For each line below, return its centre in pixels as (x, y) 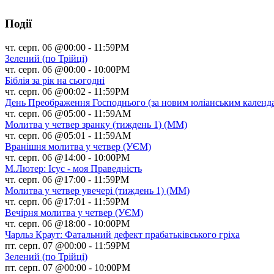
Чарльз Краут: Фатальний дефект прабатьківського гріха (122, 234)
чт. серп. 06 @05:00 (45, 113)
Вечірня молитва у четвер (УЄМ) (74, 212)
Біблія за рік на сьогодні (55, 80)
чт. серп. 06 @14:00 (45, 157)
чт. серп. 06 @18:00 (45, 223)
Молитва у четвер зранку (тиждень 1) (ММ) (96, 124)
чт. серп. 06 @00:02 (45, 91)
